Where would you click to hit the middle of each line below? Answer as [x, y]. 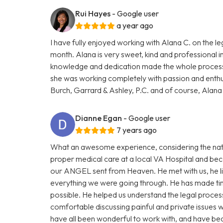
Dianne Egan [99, 118]
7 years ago [137, 130]
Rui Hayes [93, 13]
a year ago [135, 25]
